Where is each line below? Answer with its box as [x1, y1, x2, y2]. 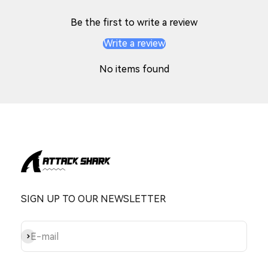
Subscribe [20, 230, 65, 242]
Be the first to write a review [71, 17, 197, 29]
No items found [99, 63, 169, 75]
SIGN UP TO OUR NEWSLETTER [21, 193, 166, 205]
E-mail [31, 230, 59, 242]
